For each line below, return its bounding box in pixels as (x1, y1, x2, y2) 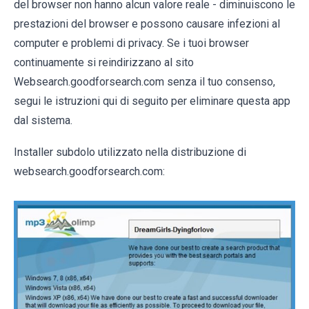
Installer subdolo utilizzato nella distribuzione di (14, 145, 246, 159)
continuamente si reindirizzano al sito (14, 55, 194, 69)
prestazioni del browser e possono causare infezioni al (14, 17, 280, 30)
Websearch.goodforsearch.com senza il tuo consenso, (14, 74, 275, 88)
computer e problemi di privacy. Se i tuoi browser (14, 36, 249, 50)
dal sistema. (14, 113, 72, 127)
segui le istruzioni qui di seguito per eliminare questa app (14, 94, 290, 108)
